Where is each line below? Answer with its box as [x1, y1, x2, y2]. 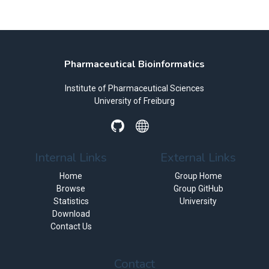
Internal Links [35, 150, 107, 166]
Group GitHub [173, 184, 223, 193]
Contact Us [50, 222, 92, 231]
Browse [56, 184, 85, 193]
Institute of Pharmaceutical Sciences [65, 83, 204, 93]
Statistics [53, 196, 89, 206]
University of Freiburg [94, 96, 175, 106]
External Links [160, 150, 236, 166]
